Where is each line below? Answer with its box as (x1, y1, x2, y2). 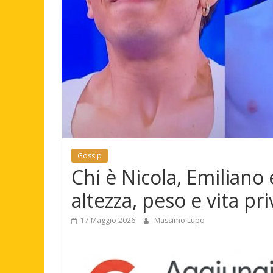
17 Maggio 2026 (80, 215, 135, 225)
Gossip (77, 151, 102, 161)
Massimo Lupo (154, 215, 205, 225)
